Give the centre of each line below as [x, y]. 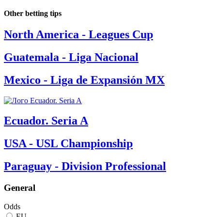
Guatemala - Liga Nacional [71, 57]
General [20, 188]
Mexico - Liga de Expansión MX [84, 80]
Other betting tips [33, 13]
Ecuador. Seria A [46, 121]
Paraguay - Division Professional [85, 166]
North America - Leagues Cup [78, 34]
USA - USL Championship [68, 144]
